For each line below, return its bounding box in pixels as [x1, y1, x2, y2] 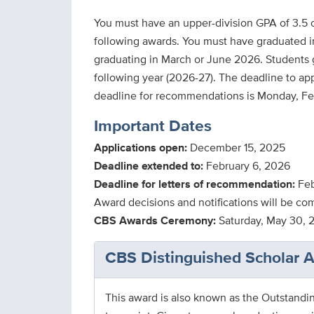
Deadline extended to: [94, 158, 203, 174]
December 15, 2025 [187, 139, 285, 156]
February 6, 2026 [203, 158, 290, 174]
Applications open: [94, 139, 187, 156]
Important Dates [94, 114, 212, 138]
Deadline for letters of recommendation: [94, 176, 295, 192]
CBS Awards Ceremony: [94, 212, 216, 228]
